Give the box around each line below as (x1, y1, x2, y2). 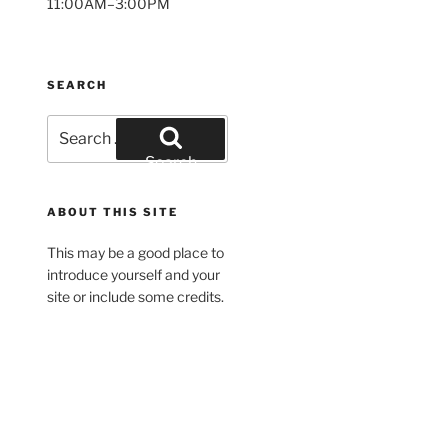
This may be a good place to (47, 244, 225, 262)
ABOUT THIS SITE (47, 205, 179, 220)
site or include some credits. (47, 288, 225, 306)
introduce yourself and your (47, 266, 221, 284)
